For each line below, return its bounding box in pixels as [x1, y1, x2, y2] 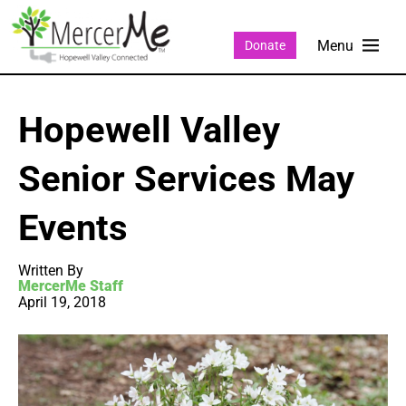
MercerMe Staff [18, 277, 123, 295]
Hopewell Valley [18, 109, 280, 152]
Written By [18, 262, 83, 280]
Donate [244, 37, 285, 53]
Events [18, 207, 128, 250]
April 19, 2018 [18, 294, 106, 312]
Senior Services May [18, 158, 354, 201]
